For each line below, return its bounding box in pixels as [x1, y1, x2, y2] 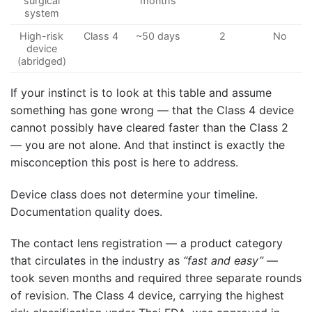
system [24, 6, 59, 19]
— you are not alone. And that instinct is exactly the [10, 137, 285, 152]
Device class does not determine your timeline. [10, 187, 258, 201]
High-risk [19, 29, 64, 42]
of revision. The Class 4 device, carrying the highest [10, 288, 284, 303]
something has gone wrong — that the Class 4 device [10, 102, 294, 117]
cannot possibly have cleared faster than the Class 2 [10, 120, 288, 134]
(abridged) [17, 54, 66, 67]
